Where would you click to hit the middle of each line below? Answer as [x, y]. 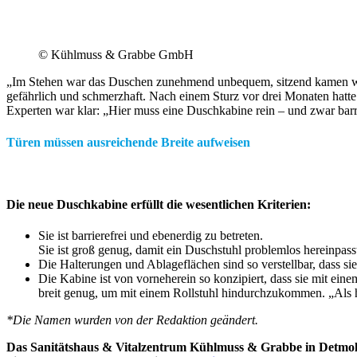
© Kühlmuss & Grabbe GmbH [116, 55]
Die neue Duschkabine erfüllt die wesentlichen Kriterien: [159, 205]
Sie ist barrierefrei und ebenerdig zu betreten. [151, 236]
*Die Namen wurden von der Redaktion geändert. [132, 320]
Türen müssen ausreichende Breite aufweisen [128, 142]
